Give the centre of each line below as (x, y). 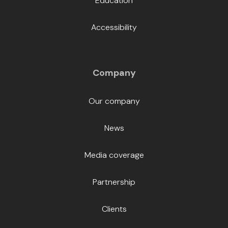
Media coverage (114, 155)
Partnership (114, 182)
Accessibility (114, 27)
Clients (114, 209)
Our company (114, 101)
